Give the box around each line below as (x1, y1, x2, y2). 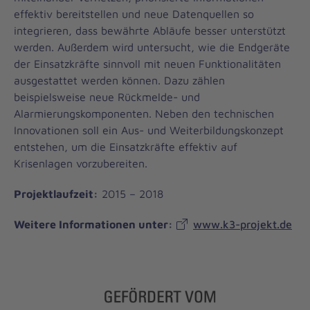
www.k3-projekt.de (193, 217, 292, 230)
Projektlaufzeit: (14, 187, 98, 200)
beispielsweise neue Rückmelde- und (14, 90, 200, 103)
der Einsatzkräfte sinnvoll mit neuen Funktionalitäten (14, 57, 281, 70)
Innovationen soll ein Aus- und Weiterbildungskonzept (14, 123, 284, 136)
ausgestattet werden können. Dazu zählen (14, 73, 225, 86)
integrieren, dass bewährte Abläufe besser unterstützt (14, 24, 286, 37)
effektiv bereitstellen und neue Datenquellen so (14, 7, 254, 20)
